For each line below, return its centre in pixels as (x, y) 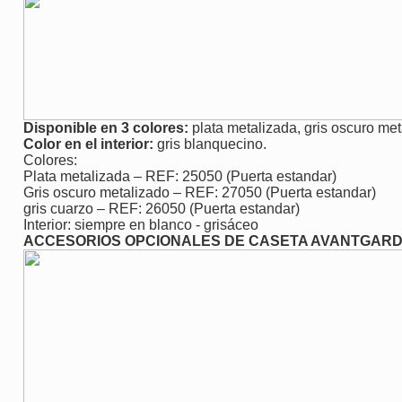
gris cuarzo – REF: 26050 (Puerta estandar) (162, 208)
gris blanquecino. (210, 144)
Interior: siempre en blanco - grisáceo (141, 224)
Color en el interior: (88, 144)
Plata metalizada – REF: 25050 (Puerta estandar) (180, 176)
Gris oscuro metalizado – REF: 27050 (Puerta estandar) (200, 192)
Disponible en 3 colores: (108, 127)
